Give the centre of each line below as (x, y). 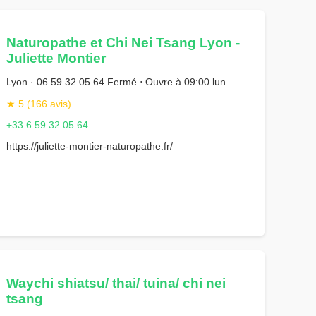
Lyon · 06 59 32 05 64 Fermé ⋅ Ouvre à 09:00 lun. (118, 82)
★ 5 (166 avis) (39, 103)
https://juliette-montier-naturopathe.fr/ (90, 146)
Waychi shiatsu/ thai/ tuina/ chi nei (116, 283)
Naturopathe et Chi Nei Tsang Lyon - (123, 42)
